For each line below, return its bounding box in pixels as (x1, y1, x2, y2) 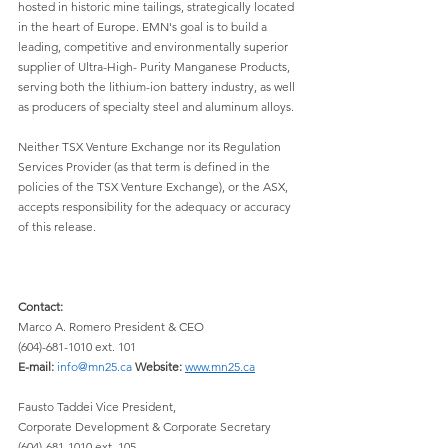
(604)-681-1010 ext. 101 (18, 339, 136, 354)
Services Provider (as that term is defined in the (18, 159, 273, 174)
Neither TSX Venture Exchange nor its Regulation (18, 139, 284, 154)
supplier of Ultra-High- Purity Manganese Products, (18, 59, 293, 74)
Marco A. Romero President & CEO (18, 319, 207, 334)
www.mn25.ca (185, 359, 255, 374)
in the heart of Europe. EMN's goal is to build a (18, 19, 270, 34)
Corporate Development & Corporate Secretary (18, 419, 274, 434)
